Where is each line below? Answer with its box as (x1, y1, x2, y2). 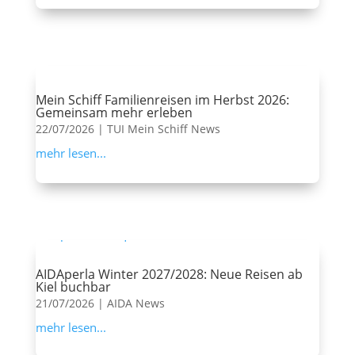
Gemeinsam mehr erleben (35, 104, 193, 122)
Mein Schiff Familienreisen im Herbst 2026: (35, 91, 289, 109)
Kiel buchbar (35, 278, 111, 296)
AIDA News (106, 296, 165, 311)
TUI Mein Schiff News (106, 121, 220, 137)
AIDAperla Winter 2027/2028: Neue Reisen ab (35, 265, 303, 284)
